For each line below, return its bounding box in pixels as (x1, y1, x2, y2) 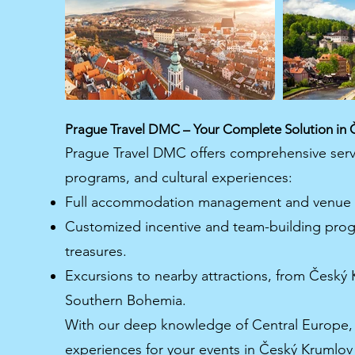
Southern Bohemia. (65, 292, 186, 309)
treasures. (65, 242, 127, 260)
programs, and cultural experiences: (65, 169, 292, 186)
